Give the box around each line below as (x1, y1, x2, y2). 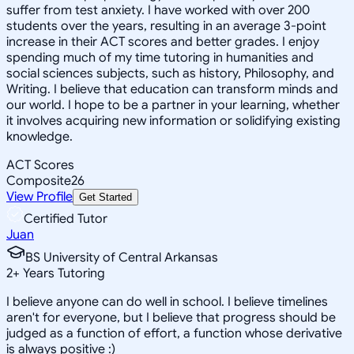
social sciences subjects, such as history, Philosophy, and (6, 65, 334, 81)
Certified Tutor (24, 210, 107, 227)
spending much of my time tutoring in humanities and (6, 49, 314, 66)
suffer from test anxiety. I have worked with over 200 (6, 2, 310, 18)
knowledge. (6, 128, 73, 145)
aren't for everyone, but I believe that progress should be (6, 309, 336, 326)
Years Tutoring (20, 265, 105, 281)
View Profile (6, 188, 73, 205)
